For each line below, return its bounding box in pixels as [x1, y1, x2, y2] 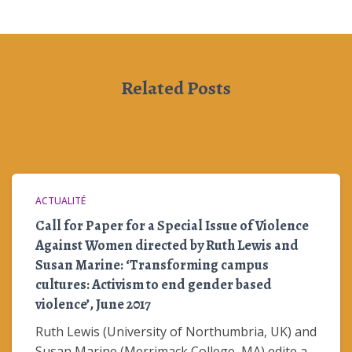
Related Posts [121, 75, 231, 101]
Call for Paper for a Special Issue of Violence [35, 216, 309, 235]
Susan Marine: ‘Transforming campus [35, 255, 269, 274]
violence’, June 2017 [35, 295, 151, 313]
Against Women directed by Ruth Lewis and [35, 236, 299, 255]
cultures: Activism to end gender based [35, 275, 272, 294]
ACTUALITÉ [35, 194, 86, 207]
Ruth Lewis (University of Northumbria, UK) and [35, 323, 317, 340]
